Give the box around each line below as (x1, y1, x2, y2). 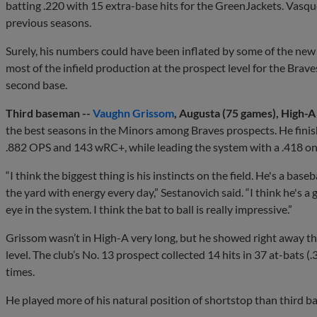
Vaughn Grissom (93, 106, 174, 120)
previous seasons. (6, 16, 91, 30)
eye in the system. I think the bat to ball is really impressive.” (6, 202, 292, 217)
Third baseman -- (6, 106, 93, 120)
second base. (6, 78, 67, 92)
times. (6, 265, 35, 279)
